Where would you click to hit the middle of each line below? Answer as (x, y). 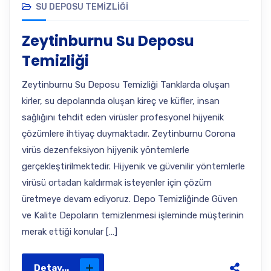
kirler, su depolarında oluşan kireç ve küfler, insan (121, 101)
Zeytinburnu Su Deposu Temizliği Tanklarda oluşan (126, 85)
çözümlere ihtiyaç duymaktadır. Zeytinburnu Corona (129, 134)
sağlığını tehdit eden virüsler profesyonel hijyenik (123, 117)
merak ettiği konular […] (70, 232)
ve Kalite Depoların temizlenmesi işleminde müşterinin (133, 215)
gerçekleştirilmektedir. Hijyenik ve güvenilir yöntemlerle (133, 166)
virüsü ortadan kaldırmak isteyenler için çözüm (117, 183)
